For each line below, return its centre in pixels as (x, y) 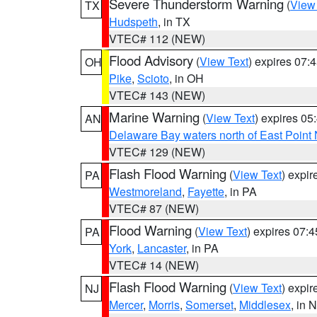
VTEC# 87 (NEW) (154, 208)
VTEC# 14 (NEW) (154, 265)
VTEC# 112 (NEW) (157, 39)
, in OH (186, 78)
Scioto (153, 78)
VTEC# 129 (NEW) (157, 152)
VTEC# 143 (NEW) (157, 95)
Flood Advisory (151, 60)
